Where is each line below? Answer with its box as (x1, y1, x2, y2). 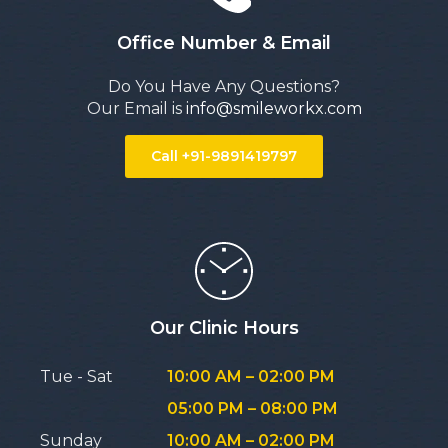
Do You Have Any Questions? (108, 76, 340, 96)
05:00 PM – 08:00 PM (167, 398, 338, 418)
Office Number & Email (117, 31, 331, 54)
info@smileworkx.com (185, 98, 362, 118)
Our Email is (86, 98, 186, 118)
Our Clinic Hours (149, 316, 299, 339)
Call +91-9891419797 (151, 146, 297, 165)
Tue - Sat (40, 366, 113, 386)
